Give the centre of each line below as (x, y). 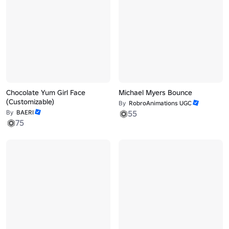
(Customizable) (30, 101)
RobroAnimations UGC (160, 103)
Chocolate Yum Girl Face (46, 92)
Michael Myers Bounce (155, 92)
